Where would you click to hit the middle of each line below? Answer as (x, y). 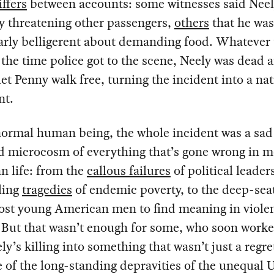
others (191, 23)
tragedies (47, 190)
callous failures (128, 171)
